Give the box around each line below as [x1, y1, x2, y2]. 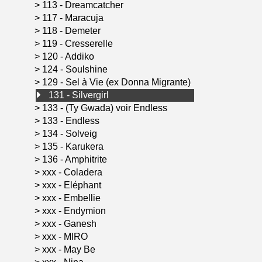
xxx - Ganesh [42, 219, 99, 229]
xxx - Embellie [42, 193, 103, 203]
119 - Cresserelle [42, 39, 115, 49]
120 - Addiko [42, 51, 96, 61]
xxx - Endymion [42, 206, 108, 216]
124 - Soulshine [42, 64, 110, 74]
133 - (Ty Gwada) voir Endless [42, 103, 170, 113]
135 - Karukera [42, 142, 106, 151]
